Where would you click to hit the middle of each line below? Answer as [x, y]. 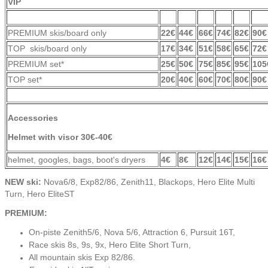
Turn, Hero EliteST [40, 194]
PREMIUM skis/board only [57, 33]
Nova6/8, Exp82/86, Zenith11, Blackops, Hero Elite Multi [148, 182]
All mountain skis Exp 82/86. [82, 257]
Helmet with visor [43, 137]
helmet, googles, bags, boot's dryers [77, 159]
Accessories [33, 118]
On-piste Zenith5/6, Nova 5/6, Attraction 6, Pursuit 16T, [132, 232]
